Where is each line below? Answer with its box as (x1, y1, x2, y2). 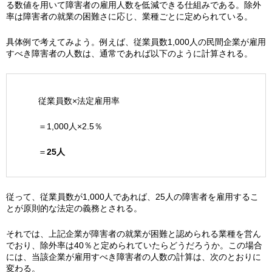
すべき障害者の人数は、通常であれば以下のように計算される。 (6, 49, 253, 58)
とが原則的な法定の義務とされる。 (6, 203, 142, 213)
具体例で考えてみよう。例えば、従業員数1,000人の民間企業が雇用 (6, 37, 266, 47)
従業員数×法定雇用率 (38, 96, 120, 106)
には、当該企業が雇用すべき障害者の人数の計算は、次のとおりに (6, 252, 261, 262)
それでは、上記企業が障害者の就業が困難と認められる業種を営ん (6, 229, 261, 239)
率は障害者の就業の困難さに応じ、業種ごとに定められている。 (6, 12, 253, 21)
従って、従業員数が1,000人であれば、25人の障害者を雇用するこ (6, 192, 259, 202)
